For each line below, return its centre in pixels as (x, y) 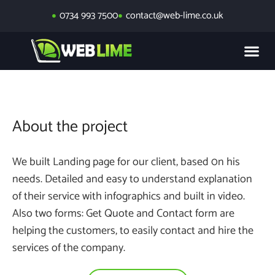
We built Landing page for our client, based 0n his (126, 162)
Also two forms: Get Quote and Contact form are (123, 214)
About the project (70, 127)
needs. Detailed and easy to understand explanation (132, 179)
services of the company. (69, 248)
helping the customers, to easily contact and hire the (133, 231)
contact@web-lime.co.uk (174, 16)
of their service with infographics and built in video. (129, 196)
